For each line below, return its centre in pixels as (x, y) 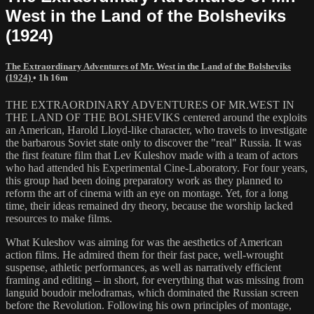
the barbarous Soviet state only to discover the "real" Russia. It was (153, 142)
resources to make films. (59, 218)
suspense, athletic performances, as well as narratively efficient (143, 267)
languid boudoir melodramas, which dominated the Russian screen (152, 292)
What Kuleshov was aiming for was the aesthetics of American (144, 242)
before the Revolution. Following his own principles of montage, (149, 305)
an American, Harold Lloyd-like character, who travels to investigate (156, 130)
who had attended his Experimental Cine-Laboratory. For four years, (157, 168)
